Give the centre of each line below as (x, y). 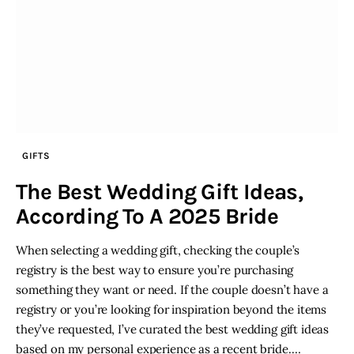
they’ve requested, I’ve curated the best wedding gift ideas (173, 329)
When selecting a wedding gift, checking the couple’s (158, 250)
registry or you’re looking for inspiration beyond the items (171, 309)
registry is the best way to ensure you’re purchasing (155, 269)
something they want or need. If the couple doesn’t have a (172, 289)
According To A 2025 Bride (147, 216)
